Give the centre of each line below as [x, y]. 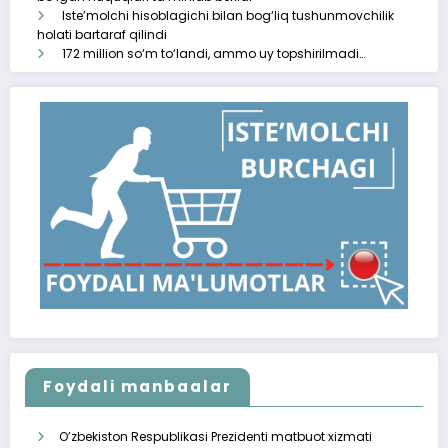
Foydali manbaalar [137, 387]
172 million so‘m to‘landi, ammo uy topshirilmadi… [213, 54]
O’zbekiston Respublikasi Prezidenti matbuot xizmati [215, 437]
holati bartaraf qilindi [102, 35]
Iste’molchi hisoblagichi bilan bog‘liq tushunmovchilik [228, 16]
